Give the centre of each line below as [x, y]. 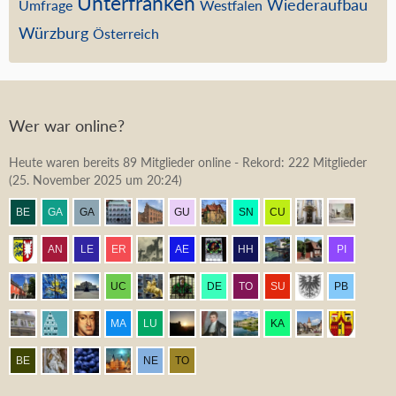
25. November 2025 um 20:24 [95, 180]
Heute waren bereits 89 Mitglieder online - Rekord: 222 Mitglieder [188, 162]
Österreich [126, 33]
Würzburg [53, 33]
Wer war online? [67, 126]
